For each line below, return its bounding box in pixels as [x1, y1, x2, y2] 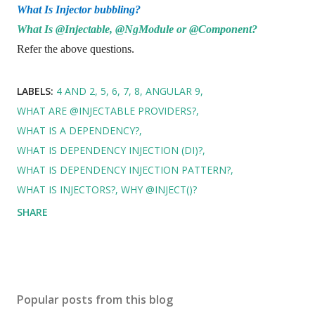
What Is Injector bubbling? [17, 3, 141, 15]
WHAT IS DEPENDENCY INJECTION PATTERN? [17, 162, 231, 176]
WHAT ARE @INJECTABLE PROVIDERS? [17, 103, 196, 117]
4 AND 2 [56, 84, 95, 98]
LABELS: [17, 84, 53, 98]
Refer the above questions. [17, 42, 134, 55]
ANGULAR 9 [146, 84, 200, 98]
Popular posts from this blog [17, 291, 173, 307]
